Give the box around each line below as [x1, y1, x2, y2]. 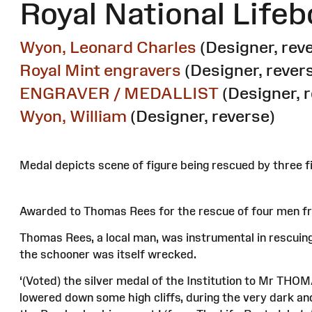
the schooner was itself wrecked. [19, 248, 196, 261]
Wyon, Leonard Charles [19, 38, 196, 57]
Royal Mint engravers [19, 61, 181, 80]
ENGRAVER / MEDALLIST [19, 84, 219, 103]
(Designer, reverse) [130, 107, 275, 126]
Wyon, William [19, 107, 127, 126]
